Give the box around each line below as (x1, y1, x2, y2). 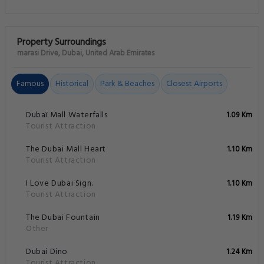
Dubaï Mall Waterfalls (26, 108, 108, 123)
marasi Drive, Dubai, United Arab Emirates (17, 47, 154, 60)
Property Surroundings (17, 35, 106, 51)
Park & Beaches (100, 77, 154, 91)
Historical (55, 77, 88, 91)
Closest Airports (166, 77, 222, 91)
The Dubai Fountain (26, 211, 100, 225)
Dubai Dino (26, 245, 68, 259)
